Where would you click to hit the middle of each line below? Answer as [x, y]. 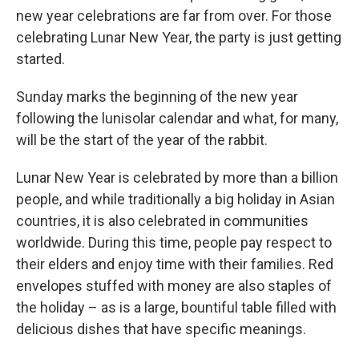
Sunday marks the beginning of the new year [157, 97]
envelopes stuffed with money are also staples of [174, 286]
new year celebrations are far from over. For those [174, 16]
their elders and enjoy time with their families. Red [175, 264]
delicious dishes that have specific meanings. [161, 329]
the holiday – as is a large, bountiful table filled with [176, 307]
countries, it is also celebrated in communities [162, 221]
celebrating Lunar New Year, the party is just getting [179, 37]
